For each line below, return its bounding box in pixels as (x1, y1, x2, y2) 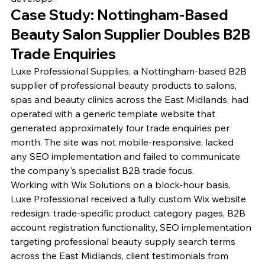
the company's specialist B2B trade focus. (11, 164, 194, 177)
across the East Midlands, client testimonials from (11, 250, 231, 262)
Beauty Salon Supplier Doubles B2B (11, 25, 253, 44)
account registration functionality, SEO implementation (11, 221, 254, 234)
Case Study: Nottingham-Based (11, 6, 231, 24)
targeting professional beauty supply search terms (11, 235, 238, 248)
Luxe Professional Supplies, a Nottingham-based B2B (11, 65, 249, 77)
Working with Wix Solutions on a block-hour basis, (11, 179, 233, 191)
